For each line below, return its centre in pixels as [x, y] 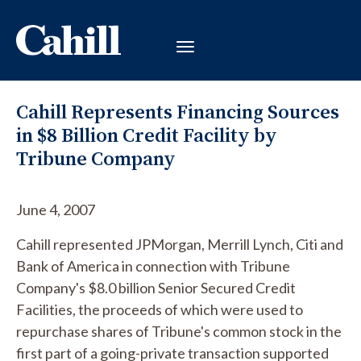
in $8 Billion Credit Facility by [147, 135]
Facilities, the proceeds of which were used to [160, 309]
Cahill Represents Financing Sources [178, 112]
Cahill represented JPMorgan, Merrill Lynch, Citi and [180, 244]
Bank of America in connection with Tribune [153, 266]
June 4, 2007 [56, 210]
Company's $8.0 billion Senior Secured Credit [156, 288]
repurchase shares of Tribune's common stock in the [179, 331]
